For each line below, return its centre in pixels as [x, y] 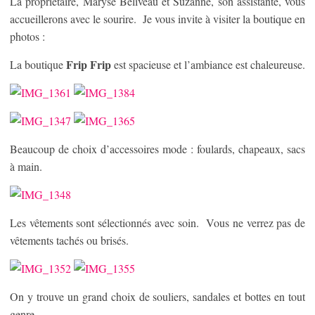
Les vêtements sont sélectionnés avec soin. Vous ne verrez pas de [157, 223]
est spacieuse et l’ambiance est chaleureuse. [208, 64]
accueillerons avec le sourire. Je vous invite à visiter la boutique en [157, 19]
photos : [27, 36]
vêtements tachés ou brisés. [69, 240]
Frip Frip [89, 64]
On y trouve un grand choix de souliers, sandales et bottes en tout [157, 296]
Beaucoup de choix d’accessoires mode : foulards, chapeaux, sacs [157, 149]
